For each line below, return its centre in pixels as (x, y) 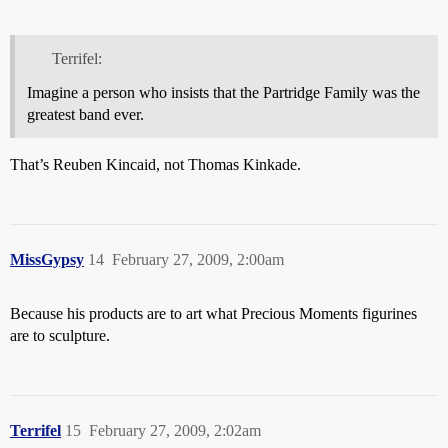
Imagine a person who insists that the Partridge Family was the (223, 93)
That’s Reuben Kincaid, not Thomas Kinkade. (155, 165)
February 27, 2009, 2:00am (198, 260)
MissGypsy (47, 260)
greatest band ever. (85, 115)
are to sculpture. (60, 336)
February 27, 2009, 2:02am (175, 431)
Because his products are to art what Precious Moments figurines (213, 314)
